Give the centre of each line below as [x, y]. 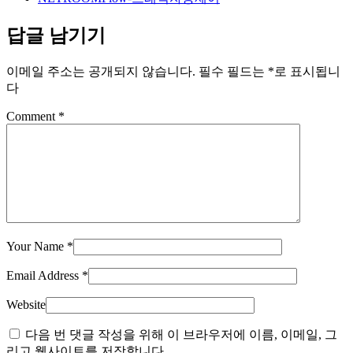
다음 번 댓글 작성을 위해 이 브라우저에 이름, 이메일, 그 [181, 335]
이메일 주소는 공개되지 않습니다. [101, 72]
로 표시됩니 [307, 72]
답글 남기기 [56, 36]
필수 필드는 [233, 72]
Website [26, 305]
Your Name [37, 247]
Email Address [44, 276]
